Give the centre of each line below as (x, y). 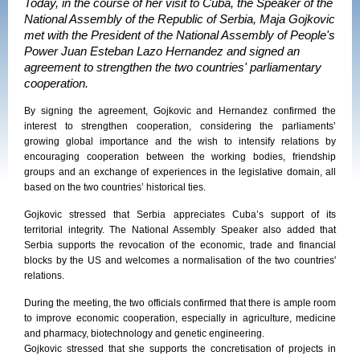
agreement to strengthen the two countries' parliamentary (173, 67)
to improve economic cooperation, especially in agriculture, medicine (180, 318)
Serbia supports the (72, 245)
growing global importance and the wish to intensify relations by (180, 141)
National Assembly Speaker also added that (233, 230)
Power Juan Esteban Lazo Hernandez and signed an (162, 51)
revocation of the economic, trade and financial (227, 245)
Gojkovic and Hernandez (213, 111)
